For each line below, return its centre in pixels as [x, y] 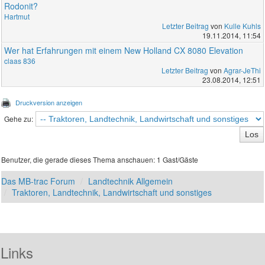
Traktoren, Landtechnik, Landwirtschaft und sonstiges [112, 193]
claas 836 [20, 61]
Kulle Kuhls [242, 26]
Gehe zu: [18, 119]
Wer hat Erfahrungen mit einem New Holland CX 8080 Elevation [124, 51]
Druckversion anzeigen [49, 103]
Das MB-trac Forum [38, 181]
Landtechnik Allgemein [131, 181]
